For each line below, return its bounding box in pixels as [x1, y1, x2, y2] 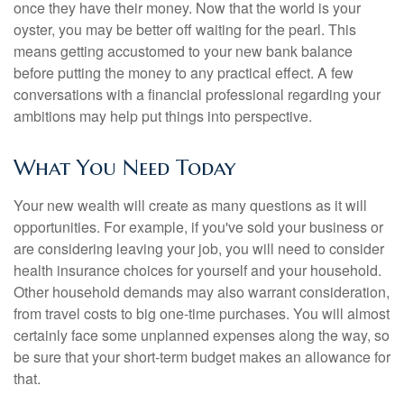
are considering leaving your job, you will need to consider [14, 238, 384, 259]
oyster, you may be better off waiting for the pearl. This [14, 19, 356, 40]
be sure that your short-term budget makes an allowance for [14, 346, 390, 367]
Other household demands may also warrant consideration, [14, 281, 390, 302]
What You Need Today [14, 154, 235, 181]
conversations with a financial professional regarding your [14, 84, 381, 105]
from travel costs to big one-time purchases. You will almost [14, 303, 390, 324]
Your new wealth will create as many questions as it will [14, 195, 367, 216]
